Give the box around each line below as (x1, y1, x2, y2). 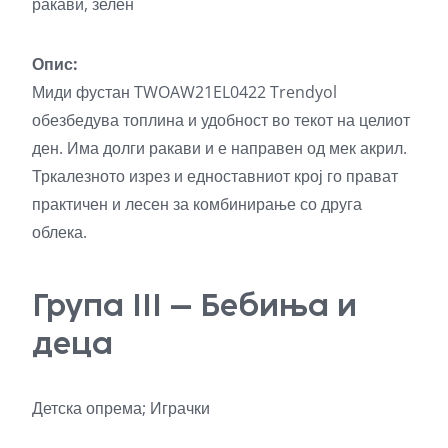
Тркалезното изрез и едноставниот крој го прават (32, 164, 398, 187)
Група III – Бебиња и (32, 285, 357, 324)
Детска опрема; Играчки (32, 396, 210, 419)
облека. (32, 220, 87, 243)
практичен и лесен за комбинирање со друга (32, 192, 362, 215)
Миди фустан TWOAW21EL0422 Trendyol (32, 80, 337, 103)
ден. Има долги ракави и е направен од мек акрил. (32, 136, 407, 159)
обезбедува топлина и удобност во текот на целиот (32, 108, 410, 131)
